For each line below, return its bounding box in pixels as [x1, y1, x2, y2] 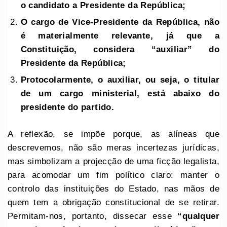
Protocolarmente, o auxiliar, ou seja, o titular [20, 75, 219, 85]
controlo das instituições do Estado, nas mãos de [8, 183, 219, 194]
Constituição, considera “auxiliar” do [20, 45, 219, 55]
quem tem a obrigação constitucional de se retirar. [8, 197, 219, 207]
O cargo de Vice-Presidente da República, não [20, 17, 219, 27]
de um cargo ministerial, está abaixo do [20, 89, 219, 99]
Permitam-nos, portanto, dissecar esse [8, 211, 178, 221]
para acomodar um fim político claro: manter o [8, 170, 219, 180]
